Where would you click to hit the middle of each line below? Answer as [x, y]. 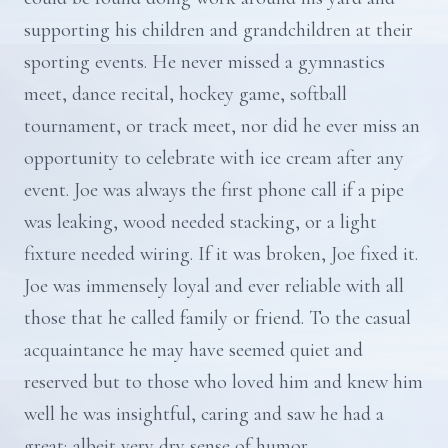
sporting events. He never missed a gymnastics [204, 62]
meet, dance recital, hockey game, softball [185, 94]
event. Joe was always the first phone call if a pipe [214, 190]
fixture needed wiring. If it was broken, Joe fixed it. [221, 254]
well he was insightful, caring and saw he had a [204, 414]
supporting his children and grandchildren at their [218, 30]
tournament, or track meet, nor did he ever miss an [222, 126]
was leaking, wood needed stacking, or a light [200, 222]
